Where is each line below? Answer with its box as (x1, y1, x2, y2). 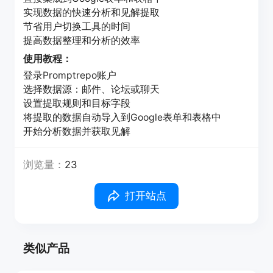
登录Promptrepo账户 (23, 69, 117, 82)
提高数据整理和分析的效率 (23, 34, 141, 46)
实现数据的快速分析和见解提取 (23, 6, 160, 18)
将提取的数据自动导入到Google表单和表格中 (23, 112, 222, 124)
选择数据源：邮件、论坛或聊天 (23, 83, 160, 96)
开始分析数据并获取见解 (23, 126, 131, 138)
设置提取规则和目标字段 (23, 97, 131, 110)
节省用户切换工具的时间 (23, 20, 131, 32)
